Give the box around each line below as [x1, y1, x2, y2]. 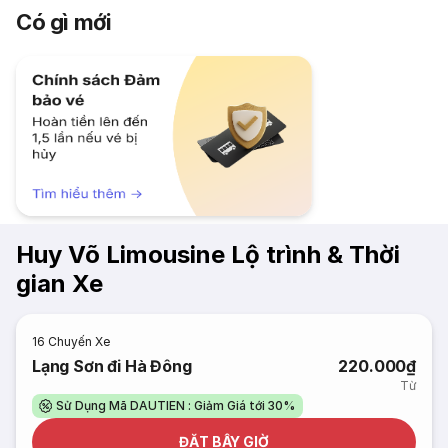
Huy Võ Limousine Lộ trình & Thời [16, 240, 400, 269]
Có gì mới [16, 9, 112, 35]
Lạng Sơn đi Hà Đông [32, 356, 192, 376]
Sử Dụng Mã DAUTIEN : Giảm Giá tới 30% [56, 398, 296, 413]
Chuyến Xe [48, 334, 111, 349]
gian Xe [16, 269, 103, 298]
